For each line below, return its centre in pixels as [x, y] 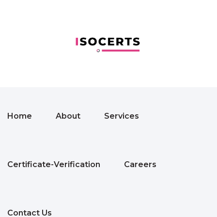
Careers [140, 164]
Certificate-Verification [54, 164]
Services [122, 116]
